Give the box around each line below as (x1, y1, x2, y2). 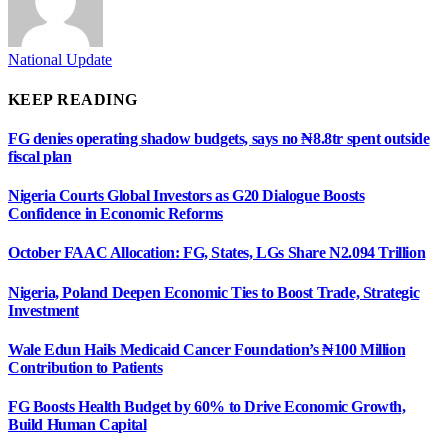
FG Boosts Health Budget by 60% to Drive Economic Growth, (8, 398, 406, 416)
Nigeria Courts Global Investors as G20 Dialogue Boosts (8, 187, 365, 205)
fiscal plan (8, 147, 72, 165)
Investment (8, 301, 79, 319)
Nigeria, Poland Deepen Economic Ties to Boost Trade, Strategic (8, 283, 420, 301)
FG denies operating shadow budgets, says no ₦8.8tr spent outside (8, 129, 430, 147)
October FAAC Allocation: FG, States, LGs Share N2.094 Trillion (8, 244, 426, 262)
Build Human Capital (8, 416, 147, 434)
